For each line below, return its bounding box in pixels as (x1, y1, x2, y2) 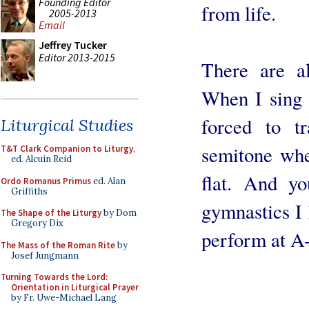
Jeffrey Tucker (39, 38, 107, 52)
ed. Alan (91, 175, 126, 187)
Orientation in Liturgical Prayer (11, 281, 139, 293)
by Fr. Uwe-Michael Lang (11, 292, 117, 303)
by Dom (101, 207, 137, 219)
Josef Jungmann (11, 249, 79, 261)
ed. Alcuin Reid (11, 153, 72, 165)
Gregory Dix (11, 217, 63, 229)
